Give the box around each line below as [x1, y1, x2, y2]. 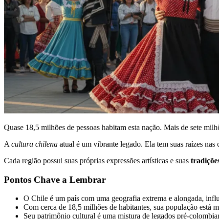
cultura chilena [11, 140, 58, 148]
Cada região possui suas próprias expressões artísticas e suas [4, 156, 191, 165]
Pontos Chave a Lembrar [4, 174, 106, 185]
